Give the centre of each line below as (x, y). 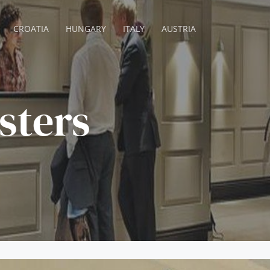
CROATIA (31, 29)
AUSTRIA (179, 29)
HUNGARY (86, 29)
